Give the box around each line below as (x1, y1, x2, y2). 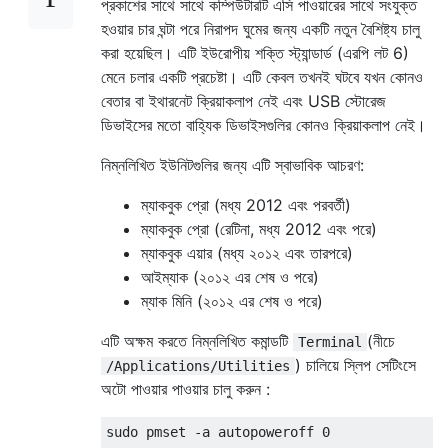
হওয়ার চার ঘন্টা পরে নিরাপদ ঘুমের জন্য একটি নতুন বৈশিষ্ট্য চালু (101, 18, 420, 39)
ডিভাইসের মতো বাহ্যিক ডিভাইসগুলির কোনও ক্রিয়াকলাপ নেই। (101, 114, 426, 135)
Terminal (298, 333, 362, 350)
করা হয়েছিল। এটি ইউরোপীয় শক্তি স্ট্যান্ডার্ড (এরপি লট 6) (101, 42, 409, 63)
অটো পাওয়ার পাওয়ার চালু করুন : (101, 378, 270, 399)
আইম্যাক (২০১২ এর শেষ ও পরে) (141, 266, 319, 287)
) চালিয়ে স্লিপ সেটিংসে (295, 354, 416, 375)
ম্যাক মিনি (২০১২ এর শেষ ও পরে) (141, 290, 323, 311)
